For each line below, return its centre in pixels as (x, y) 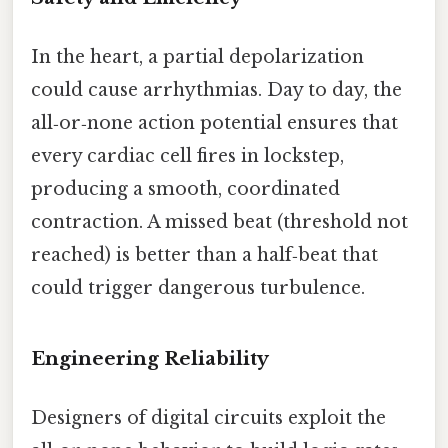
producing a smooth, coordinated (185, 188)
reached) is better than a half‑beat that (204, 254)
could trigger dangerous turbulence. (198, 287)
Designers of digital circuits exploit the (208, 417)
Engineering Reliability (150, 358)
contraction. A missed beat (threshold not (219, 221)
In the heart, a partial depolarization (197, 56)
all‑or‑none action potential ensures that (214, 122)
